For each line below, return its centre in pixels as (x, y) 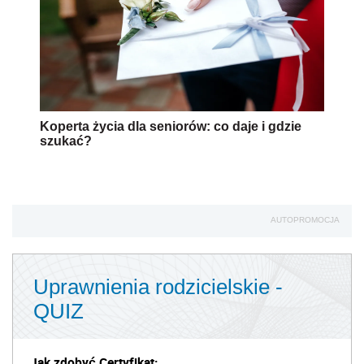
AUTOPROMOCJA (305, 220)
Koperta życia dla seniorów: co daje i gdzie (171, 127)
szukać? (66, 141)
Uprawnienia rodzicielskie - (158, 287)
